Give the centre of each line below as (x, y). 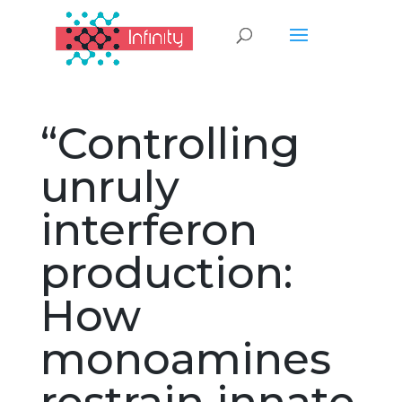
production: (166, 273)
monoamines (185, 359)
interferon (149, 230)
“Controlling (170, 144)
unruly (109, 187)
